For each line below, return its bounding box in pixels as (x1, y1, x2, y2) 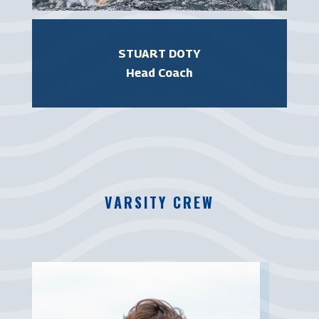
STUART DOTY (117, 46, 201, 61)
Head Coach (126, 66, 193, 80)
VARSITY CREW (104, 191, 214, 213)
